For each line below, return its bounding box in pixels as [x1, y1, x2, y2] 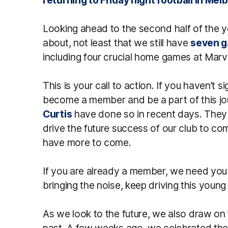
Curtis [43, 107, 72, 120]
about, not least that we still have [43, 36, 191, 49]
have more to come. [43, 136, 134, 149]
